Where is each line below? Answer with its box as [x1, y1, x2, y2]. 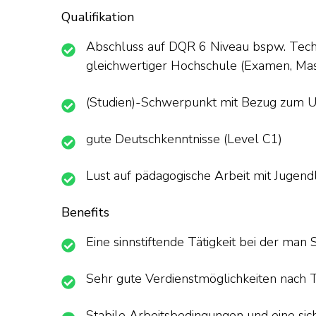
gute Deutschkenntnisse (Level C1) [86, 130, 282, 147]
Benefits [61, 204, 109, 221]
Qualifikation [61, 8, 134, 25]
